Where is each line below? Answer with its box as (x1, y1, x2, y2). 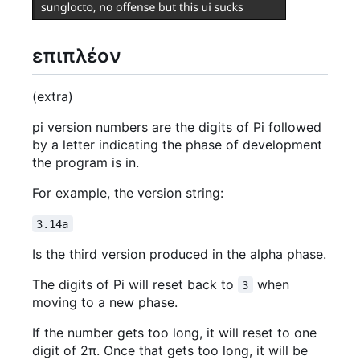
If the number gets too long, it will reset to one (32, 324, 317, 341)
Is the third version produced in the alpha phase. (32, 245, 326, 262)
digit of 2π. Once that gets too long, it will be (32, 342, 308, 358)
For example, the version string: (32, 184, 223, 201)
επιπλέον (32, 43, 121, 67)
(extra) (32, 88, 73, 104)
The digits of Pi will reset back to (32, 276, 238, 292)
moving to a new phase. (32, 293, 178, 310)
